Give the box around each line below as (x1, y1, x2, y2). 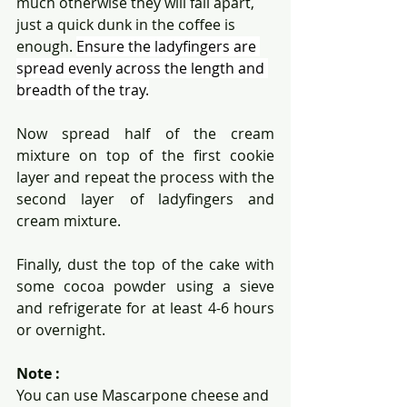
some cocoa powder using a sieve (16, 276, 274, 297)
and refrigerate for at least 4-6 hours (16, 298, 274, 319)
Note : (16, 363, 60, 384)
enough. (16, 36, 76, 57)
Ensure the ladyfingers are (76, 36, 260, 57)
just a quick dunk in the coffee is (16, 15, 239, 35)
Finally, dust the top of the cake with (16, 254, 274, 275)
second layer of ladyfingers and (16, 189, 274, 210)
